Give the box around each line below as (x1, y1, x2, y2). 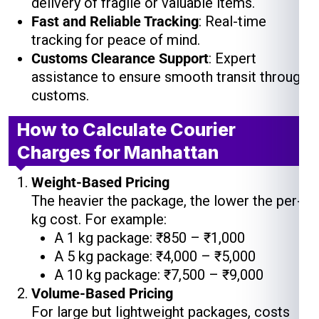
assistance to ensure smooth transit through (31, 68, 308, 85)
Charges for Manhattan (17, 142, 219, 163)
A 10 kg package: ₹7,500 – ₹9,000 (54, 266, 263, 283)
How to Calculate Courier (17, 119, 236, 140)
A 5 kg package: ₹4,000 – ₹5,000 (54, 248, 256, 265)
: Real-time (199, 13, 266, 30)
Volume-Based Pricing (31, 285, 173, 302)
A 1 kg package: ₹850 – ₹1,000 (54, 229, 245, 246)
